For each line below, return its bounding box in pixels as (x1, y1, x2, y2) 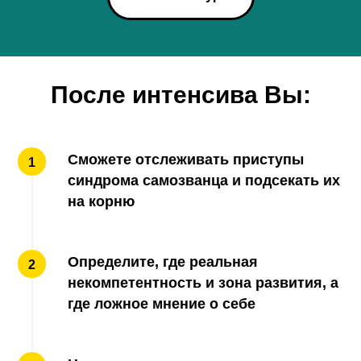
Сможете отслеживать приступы (68, 151, 304, 168)
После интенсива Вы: (50, 81, 311, 109)
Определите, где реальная (68, 254, 258, 271)
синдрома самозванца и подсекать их (68, 172, 340, 189)
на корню (68, 193, 135, 210)
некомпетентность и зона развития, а (68, 275, 338, 292)
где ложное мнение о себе (68, 296, 255, 313)
